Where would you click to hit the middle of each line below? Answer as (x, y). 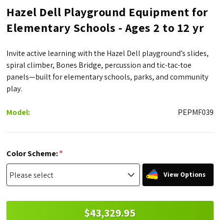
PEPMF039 (195, 112)
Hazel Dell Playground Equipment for (107, 12)
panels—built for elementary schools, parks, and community (108, 77)
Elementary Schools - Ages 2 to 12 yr (105, 28)
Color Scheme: (33, 153)
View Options (185, 175)
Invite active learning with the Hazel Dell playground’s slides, (108, 54)
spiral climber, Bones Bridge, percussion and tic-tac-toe (99, 65)
